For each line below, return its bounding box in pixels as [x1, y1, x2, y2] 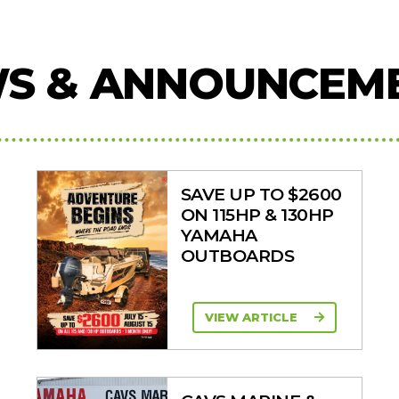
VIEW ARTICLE [204, 310, 301, 325]
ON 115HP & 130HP [180, 203, 334, 225]
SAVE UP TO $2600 [180, 183, 342, 205]
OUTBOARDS [180, 244, 295, 266]
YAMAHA [180, 224, 257, 246]
